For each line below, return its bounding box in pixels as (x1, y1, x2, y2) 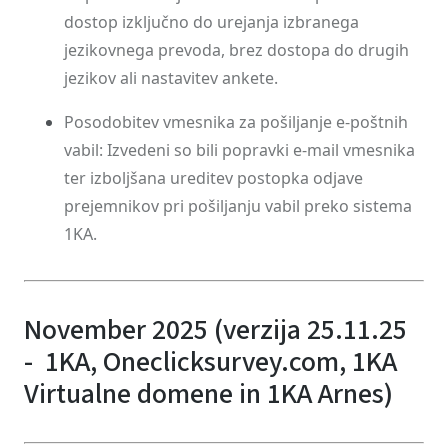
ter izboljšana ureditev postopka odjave (64, 167, 363, 189)
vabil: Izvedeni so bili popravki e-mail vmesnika (64, 139, 415, 161)
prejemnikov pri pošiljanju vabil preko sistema (64, 195, 412, 217)
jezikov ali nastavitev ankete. (64, 67, 278, 89)
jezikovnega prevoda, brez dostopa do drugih (64, 39, 409, 61)
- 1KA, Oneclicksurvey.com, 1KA (24, 342, 397, 382)
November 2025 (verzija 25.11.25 (24, 310, 407, 350)
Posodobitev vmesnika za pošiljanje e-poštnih (64, 111, 408, 133)
